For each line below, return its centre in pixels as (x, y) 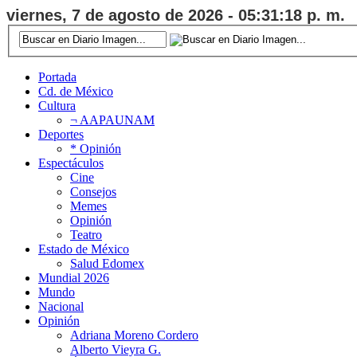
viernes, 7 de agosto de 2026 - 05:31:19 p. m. (176, 15)
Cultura (57, 105)
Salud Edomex (107, 263)
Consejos (93, 191)
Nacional (61, 306)
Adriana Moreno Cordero (134, 335)
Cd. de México (76, 91)
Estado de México (84, 249)
